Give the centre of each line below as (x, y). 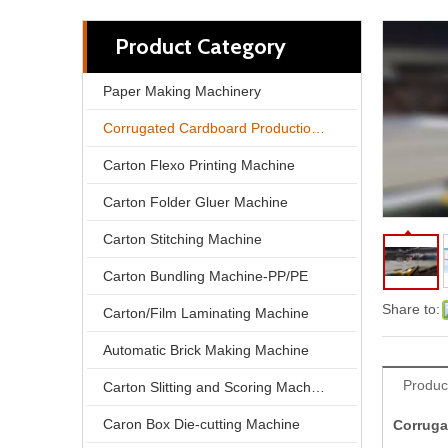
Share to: (411, 309)
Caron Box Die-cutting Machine (201, 424)
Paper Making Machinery (182, 91)
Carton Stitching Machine (182, 239)
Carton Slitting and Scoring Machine (318, 387)
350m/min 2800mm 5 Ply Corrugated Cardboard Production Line (335, 309)
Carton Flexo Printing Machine (199, 165)
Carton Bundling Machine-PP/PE (205, 276)
